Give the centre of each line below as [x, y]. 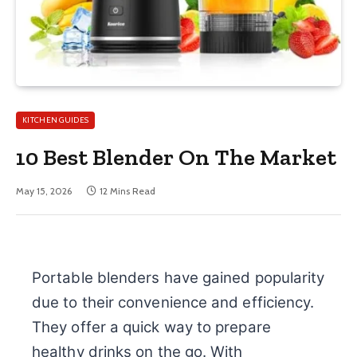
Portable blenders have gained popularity [178, 278]
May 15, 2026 [44, 191]
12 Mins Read [127, 191]
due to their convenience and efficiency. [173, 302]
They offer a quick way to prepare [151, 327]
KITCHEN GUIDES [56, 120]
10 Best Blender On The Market [177, 157]
